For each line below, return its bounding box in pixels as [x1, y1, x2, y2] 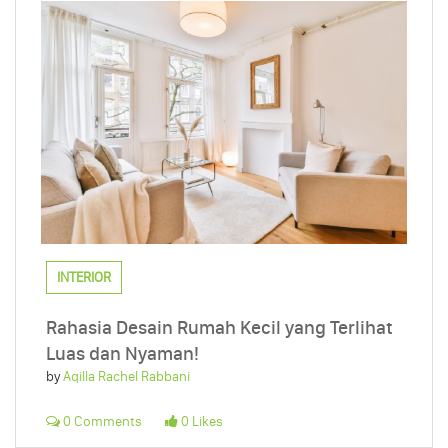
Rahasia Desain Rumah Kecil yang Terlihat [46, 316, 393, 340]
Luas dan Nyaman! [46, 342, 199, 366]
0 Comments [60, 413, 142, 431]
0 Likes [177, 413, 223, 431]
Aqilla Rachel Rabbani [63, 368, 190, 386]
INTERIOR [57, 269, 111, 287]
